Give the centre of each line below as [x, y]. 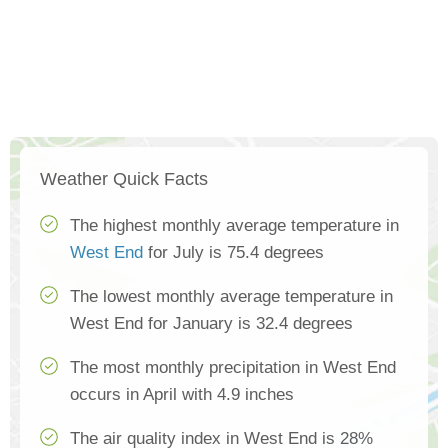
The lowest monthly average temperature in [231, 296]
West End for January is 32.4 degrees [211, 323]
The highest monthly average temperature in [234, 225]
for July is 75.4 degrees [233, 252]
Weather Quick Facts [124, 179]
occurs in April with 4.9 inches [182, 394]
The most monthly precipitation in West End [233, 367]
